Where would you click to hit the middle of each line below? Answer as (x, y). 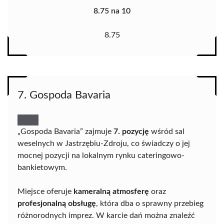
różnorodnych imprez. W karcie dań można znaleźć (106, 216)
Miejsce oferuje (45, 192)
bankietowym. (42, 168)
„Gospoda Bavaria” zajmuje (65, 132)
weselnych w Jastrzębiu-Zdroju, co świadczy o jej (104, 144)
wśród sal (167, 132)
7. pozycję (131, 132)
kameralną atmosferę (111, 192)
